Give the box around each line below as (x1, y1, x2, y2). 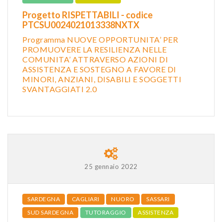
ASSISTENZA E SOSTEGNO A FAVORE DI (22, 64, 176, 74)
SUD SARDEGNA (27, 208, 73, 216)
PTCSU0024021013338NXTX (22, 19, 139, 30)
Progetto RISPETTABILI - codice (22, 9, 153, 20)
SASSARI (146, 195, 170, 203)
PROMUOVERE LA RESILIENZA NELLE (22, 44, 166, 54)
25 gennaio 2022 (84, 162, 138, 170)
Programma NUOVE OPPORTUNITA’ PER (22, 34, 178, 44)
